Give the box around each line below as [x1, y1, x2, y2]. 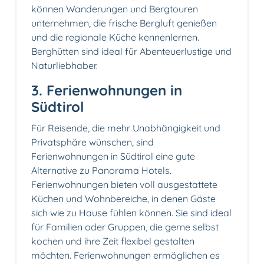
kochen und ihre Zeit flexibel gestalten [31, 235, 194, 247]
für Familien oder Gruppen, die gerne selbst [31, 221, 219, 233]
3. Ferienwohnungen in [31, 81, 182, 100]
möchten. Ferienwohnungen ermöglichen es [31, 249, 220, 262]
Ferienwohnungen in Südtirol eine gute [31, 150, 195, 163]
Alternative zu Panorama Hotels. [31, 164, 171, 177]
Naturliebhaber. [31, 60, 98, 72]
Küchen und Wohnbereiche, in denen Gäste [31, 193, 216, 205]
